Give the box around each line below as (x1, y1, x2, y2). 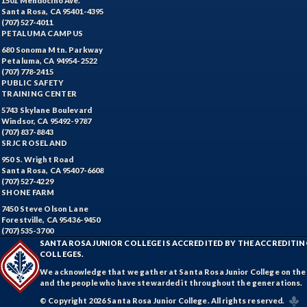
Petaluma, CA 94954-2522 (1, 56, 98, 65)
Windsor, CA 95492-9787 (1, 116, 91, 125)
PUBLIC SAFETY (1, 78, 64, 87)
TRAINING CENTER (1, 89, 77, 98)
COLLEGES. (40, 249, 84, 258)
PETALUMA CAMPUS (1, 29, 84, 38)
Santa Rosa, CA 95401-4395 (1, 7, 104, 16)
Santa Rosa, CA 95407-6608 (1, 166, 104, 175)
